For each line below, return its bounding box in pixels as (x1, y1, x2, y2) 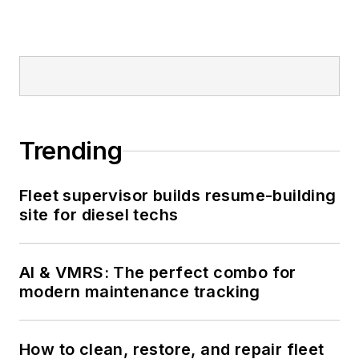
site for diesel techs (19, 205, 179, 225)
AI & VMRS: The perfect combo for (19, 263, 296, 283)
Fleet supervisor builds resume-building (19, 186, 337, 206)
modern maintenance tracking (19, 282, 260, 302)
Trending (19, 136, 123, 166)
